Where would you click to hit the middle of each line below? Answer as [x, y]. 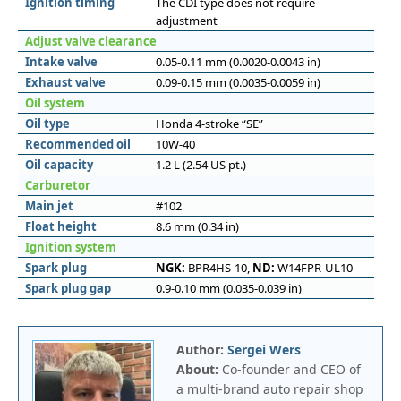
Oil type [47, 124]
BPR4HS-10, [219, 268]
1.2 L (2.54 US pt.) [201, 165]
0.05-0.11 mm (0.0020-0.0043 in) [238, 62]
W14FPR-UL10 [314, 268]
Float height [61, 226]
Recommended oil [78, 144]
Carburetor [58, 185]
